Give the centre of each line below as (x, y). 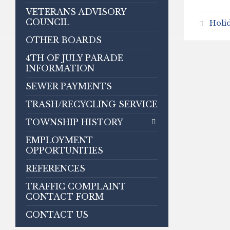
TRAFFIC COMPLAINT (76, 186)
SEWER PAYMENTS (69, 86)
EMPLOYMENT (59, 140)
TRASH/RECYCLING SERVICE (92, 104)
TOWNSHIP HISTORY (74, 122)
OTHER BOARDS (64, 40)
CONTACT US (57, 215)
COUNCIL (47, 22)
